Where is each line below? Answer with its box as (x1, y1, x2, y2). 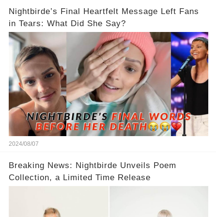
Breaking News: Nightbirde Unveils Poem (8, 160, 176, 170)
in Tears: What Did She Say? (8, 18, 126, 28)
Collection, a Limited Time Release (8, 172, 151, 182)
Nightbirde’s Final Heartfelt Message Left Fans (8, 6, 199, 16)
